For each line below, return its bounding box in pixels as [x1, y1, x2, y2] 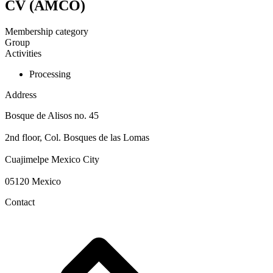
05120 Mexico [5, 176, 61, 187]
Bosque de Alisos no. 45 [5, 110, 101, 121]
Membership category [5, 26, 88, 37]
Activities [5, 48, 41, 59]
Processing [29, 69, 71, 80]
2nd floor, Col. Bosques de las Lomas [5, 132, 152, 143]
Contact [5, 197, 35, 208]
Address [5, 90, 37, 101]
